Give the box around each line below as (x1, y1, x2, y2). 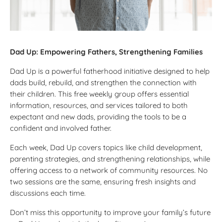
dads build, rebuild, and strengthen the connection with (10, 77, 197, 87)
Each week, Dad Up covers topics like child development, (10, 142, 202, 152)
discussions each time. (10, 188, 86, 198)
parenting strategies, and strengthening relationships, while (10, 154, 210, 164)
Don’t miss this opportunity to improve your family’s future (10, 207, 211, 217)
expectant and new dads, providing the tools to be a (10, 111, 186, 121)
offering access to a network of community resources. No (10, 165, 208, 175)
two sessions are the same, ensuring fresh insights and (10, 176, 196, 186)
